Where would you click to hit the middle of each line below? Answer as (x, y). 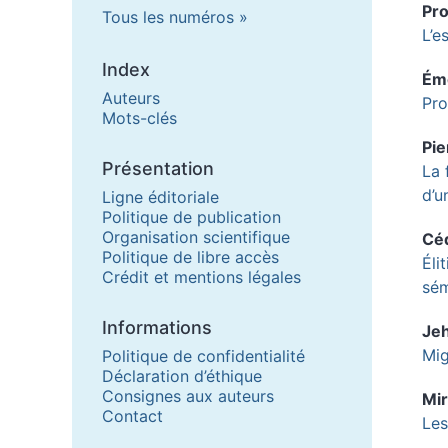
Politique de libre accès (190, 256)
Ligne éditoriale (160, 196)
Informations (157, 327)
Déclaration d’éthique (182, 375)
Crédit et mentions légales (201, 276)
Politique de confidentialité (203, 355)
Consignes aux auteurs (188, 395)
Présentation (158, 168)
